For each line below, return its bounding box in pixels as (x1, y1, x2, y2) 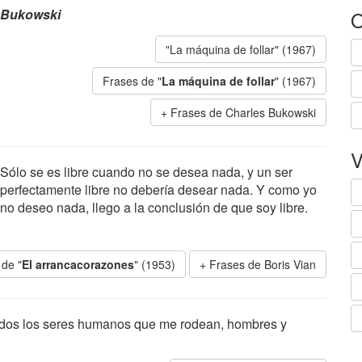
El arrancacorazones (22, 256, 134, 272)
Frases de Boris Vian (209, 256, 316, 272)
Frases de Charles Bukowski (170, 104, 316, 120)
